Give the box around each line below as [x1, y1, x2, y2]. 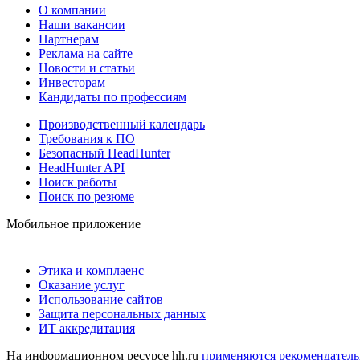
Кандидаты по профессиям [39, 89, 186, 104]
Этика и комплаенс [39, 263, 144, 277]
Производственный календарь [39, 117, 205, 131]
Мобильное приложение [6, 216, 141, 231]
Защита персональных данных [39, 306, 206, 321]
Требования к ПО [39, 131, 135, 145]
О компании [39, 2, 106, 17]
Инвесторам [39, 75, 105, 89]
